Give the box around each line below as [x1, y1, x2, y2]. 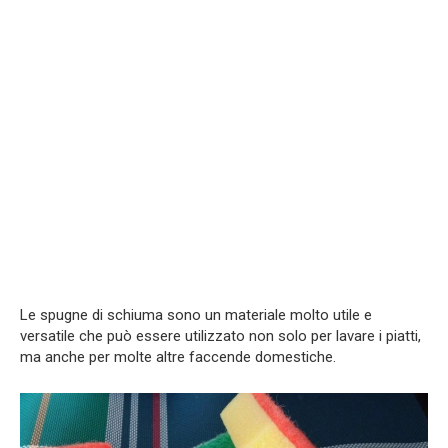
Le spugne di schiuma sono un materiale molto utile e [20, 305, 372, 324]
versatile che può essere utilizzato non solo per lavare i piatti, [20, 326, 421, 345]
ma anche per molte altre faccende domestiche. [20, 347, 336, 366]
